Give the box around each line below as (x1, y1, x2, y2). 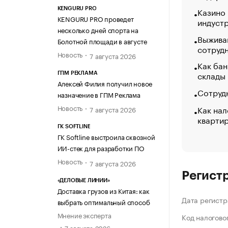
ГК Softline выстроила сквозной (57, 131, 155, 142)
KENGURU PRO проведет (57, 13, 134, 23)
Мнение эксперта (57, 209, 111, 220)
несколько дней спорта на (57, 24, 138, 35)
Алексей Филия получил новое (57, 78, 153, 89)
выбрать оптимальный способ (57, 196, 150, 207)
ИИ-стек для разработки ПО (57, 142, 145, 153)
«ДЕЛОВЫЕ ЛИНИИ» (57, 177, 110, 183)
